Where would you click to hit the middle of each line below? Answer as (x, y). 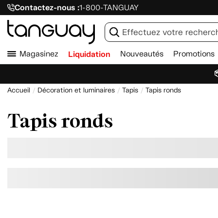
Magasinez (39, 54)
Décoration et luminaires (76, 90)
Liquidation (89, 54)
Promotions (194, 54)
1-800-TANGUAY (109, 8)
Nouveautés (142, 54)
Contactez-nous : (47, 8)
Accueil (19, 90)
